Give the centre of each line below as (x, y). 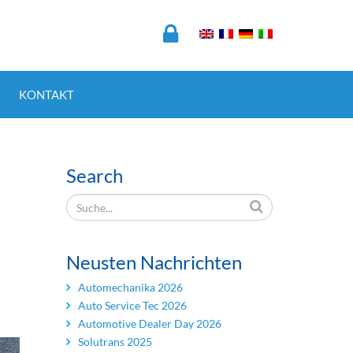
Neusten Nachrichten (154, 262)
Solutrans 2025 (115, 342)
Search (94, 175)
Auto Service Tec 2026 (132, 305)
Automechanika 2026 (130, 287)
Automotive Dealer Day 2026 (149, 323)
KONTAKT (46, 95)
